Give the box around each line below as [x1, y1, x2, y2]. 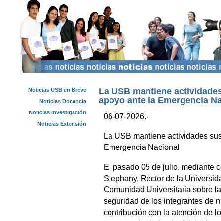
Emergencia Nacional [104, 143, 180, 152]
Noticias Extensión [37, 121, 86, 127]
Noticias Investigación [29, 110, 86, 115]
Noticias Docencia [39, 98, 86, 104]
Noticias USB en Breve [28, 87, 86, 93]
